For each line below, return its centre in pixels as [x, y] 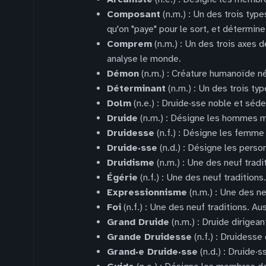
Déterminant [136, 88]
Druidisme [131, 163]
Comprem [129, 44]
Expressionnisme [147, 192]
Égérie [122, 178]
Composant [134, 14]
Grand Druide [138, 222]
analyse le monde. [144, 59]
